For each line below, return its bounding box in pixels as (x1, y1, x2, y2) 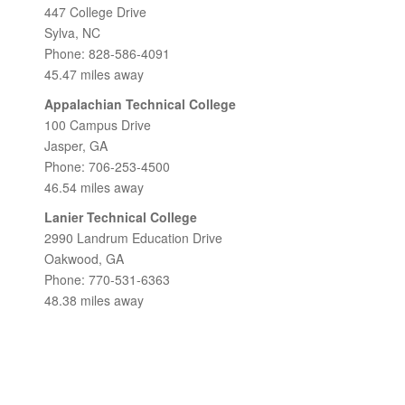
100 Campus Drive (44, 116, 151, 134)
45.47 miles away (44, 65, 144, 83)
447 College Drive (44, 3, 146, 21)
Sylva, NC (44, 24, 100, 42)
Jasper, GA (44, 137, 108, 155)
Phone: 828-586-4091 (44, 44, 170, 62)
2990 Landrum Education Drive (44, 229, 222, 247)
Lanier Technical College (44, 208, 197, 226)
